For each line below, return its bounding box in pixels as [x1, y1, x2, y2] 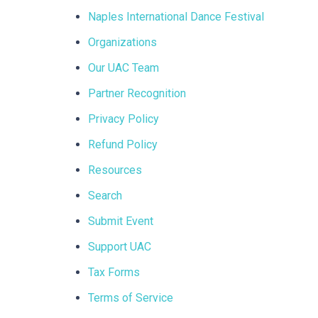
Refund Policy [87, 138, 158, 151]
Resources [87, 163, 142, 177]
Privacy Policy [87, 112, 159, 126]
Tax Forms [87, 265, 140, 279]
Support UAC [87, 240, 151, 253]
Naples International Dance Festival [87, 10, 264, 23]
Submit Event [87, 214, 153, 228]
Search [87, 189, 122, 202]
